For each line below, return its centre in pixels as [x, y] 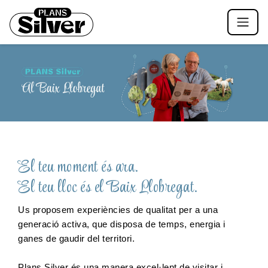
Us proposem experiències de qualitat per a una [118, 210]
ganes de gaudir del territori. [76, 238]
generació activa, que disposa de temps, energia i [122, 224]
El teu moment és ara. [78, 167]
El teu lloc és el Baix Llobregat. [108, 188]
